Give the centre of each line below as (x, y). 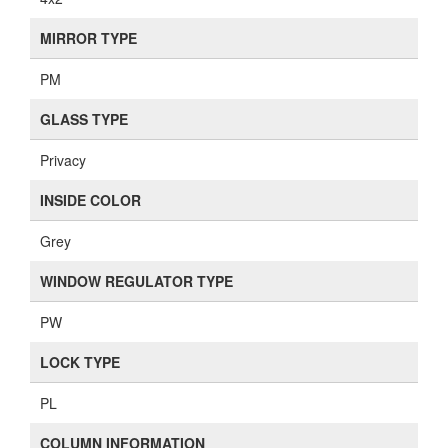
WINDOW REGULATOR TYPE (136, 281)
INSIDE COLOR (90, 200)
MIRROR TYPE (88, 38)
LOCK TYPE (80, 362)
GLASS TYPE (84, 119)
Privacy (63, 160)
